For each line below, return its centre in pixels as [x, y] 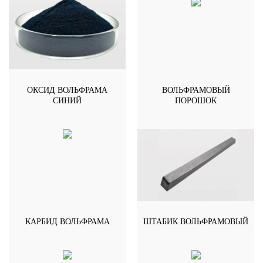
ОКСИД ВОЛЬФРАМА [67, 90]
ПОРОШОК [196, 100]
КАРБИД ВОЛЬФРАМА [67, 222]
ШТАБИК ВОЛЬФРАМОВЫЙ [196, 222]
